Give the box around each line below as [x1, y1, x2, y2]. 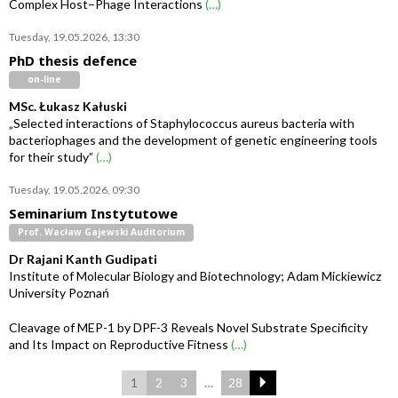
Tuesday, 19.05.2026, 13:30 [9, 30, 139, 44]
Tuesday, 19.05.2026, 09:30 [9, 183, 139, 196]
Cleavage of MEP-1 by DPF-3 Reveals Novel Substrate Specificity [9, 320, 368, 335]
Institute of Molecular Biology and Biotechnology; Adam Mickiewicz [9, 268, 381, 283]
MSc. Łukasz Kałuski [9, 99, 127, 114]
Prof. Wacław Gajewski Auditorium [18, 226, 185, 238]
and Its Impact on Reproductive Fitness [9, 337, 231, 352]
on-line [28, 73, 61, 85]
